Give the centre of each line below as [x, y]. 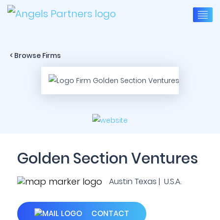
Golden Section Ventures [108, 159]
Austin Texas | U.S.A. [144, 181]
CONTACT [109, 213]
